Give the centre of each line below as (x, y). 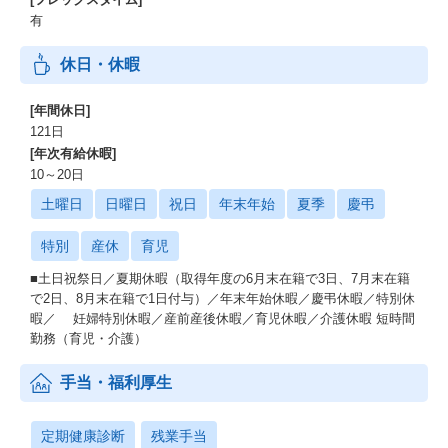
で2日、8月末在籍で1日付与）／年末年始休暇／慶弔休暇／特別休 (222, 298)
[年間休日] (60, 110)
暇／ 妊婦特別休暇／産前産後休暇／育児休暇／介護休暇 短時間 (222, 318)
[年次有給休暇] (73, 153)
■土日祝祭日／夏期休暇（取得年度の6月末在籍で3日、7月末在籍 (220, 278)
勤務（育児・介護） (88, 338)
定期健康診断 (83, 436)
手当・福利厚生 (116, 382)
